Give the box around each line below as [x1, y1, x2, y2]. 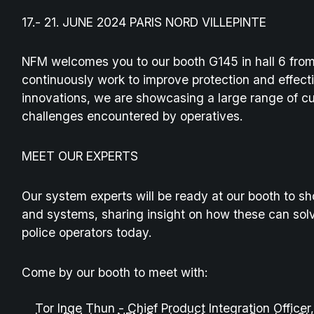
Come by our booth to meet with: [21, 264, 207, 280]
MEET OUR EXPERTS [21, 149, 138, 164]
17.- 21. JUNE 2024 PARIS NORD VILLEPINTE [21, 14, 266, 29]
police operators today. [21, 225, 151, 240]
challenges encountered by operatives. [21, 109, 243, 124]
